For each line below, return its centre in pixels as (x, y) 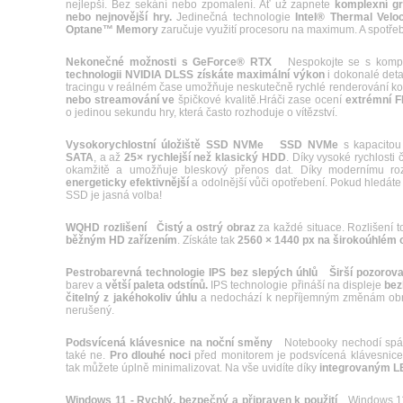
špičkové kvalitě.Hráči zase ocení (260, 100)
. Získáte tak (207, 240)
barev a (86, 285)
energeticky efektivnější (128, 183)
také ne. (88, 355)
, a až (109, 157)
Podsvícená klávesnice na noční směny (170, 343)
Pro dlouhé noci (150, 355)
